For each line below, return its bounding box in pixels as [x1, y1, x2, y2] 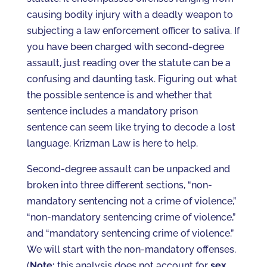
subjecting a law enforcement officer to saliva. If [26, 25, 240, 36]
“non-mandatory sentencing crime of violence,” [26, 212, 235, 223]
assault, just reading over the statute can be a [26, 57, 231, 69]
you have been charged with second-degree [26, 41, 224, 52]
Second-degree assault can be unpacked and [26, 163, 230, 175]
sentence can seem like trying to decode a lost [26, 122, 235, 133]
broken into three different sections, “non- [26, 179, 212, 191]
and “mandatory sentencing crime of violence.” [26, 228, 234, 239]
